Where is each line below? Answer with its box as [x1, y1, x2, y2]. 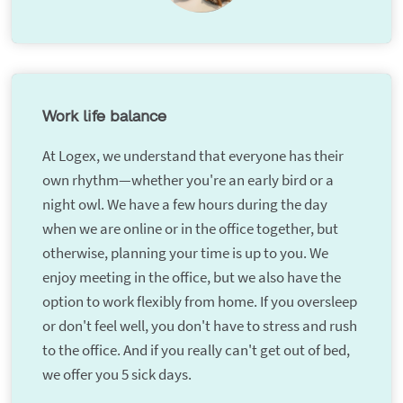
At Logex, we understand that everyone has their [41, 146, 344, 166]
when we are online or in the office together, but [41, 219, 338, 239]
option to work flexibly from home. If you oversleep [41, 291, 357, 312]
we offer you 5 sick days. [41, 364, 192, 385]
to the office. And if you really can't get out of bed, [41, 340, 350, 361]
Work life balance [41, 109, 166, 125]
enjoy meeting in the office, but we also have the [41, 267, 341, 288]
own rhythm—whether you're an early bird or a [41, 170, 334, 191]
